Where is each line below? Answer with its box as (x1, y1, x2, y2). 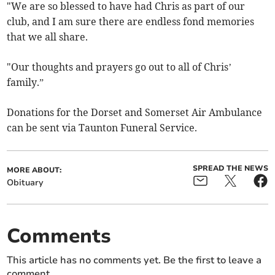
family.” (7, 76, 44, 88)
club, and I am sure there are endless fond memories (7, 15, 255, 28)
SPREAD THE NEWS (192, 163, 268, 173)
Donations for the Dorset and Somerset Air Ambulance (7, 106, 263, 118)
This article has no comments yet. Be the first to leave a (7, 253, 262, 267)
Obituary (7, 176, 44, 188)
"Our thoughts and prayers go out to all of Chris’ (7, 60, 232, 73)
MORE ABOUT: (7, 165, 62, 175)
